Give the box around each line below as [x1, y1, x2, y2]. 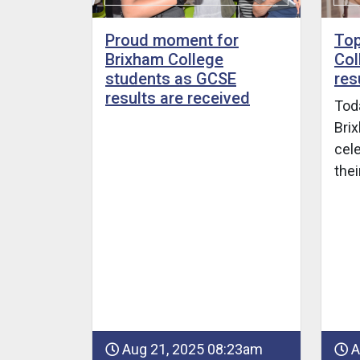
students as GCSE [105, 69, 236, 89]
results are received [105, 88, 250, 108]
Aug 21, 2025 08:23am [119, 340, 263, 358]
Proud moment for [105, 31, 239, 51]
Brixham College [105, 50, 223, 70]
